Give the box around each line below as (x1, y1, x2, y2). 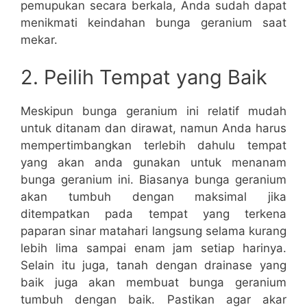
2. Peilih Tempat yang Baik (21, 65, 267, 90)
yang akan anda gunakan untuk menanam (21, 156, 286, 170)
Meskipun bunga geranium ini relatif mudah (21, 104, 286, 119)
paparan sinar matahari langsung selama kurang (21, 224, 286, 238)
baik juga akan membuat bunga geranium (21, 275, 286, 290)
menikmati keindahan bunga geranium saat (21, 15, 286, 29)
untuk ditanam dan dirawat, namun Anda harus (21, 121, 286, 136)
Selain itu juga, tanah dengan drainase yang (21, 258, 286, 273)
